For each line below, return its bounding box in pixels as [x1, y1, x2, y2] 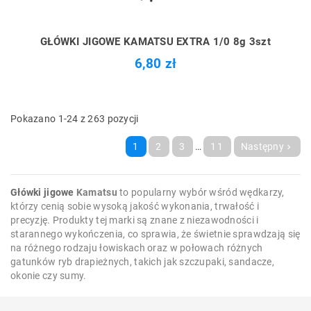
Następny [240, 141, 284, 152]
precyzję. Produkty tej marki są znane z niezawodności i [10, 215, 259, 226]
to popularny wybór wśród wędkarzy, [117, 187, 285, 198]
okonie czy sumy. [10, 270, 87, 281]
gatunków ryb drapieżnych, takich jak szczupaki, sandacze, [10, 256, 274, 267]
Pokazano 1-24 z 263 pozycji [10, 113, 139, 124]
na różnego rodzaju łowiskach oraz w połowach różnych [10, 242, 263, 253]
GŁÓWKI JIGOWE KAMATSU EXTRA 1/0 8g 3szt [40, 35, 271, 48]
